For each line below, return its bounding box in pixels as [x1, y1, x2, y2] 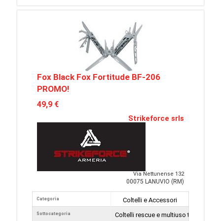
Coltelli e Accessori [122, 196, 177, 204]
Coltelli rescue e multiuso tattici [115, 211, 203, 219]
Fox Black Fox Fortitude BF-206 [37, 72, 160, 82]
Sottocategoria [37, 211, 71, 216]
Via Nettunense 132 [133, 171, 184, 177]
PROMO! [37, 84, 70, 94]
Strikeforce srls [128, 114, 184, 123]
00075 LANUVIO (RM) [126, 178, 184, 185]
